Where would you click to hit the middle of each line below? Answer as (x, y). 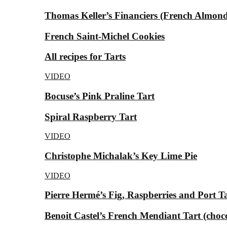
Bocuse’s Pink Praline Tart (100, 96)
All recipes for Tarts (85, 57)
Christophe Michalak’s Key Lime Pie (121, 156)
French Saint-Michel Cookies (105, 36)
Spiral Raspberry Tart (91, 117)
